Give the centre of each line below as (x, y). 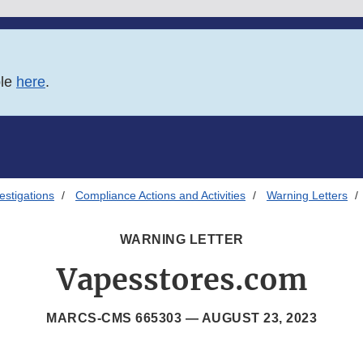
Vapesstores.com (181, 280)
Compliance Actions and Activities (160, 196)
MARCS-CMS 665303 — (124, 318)
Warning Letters (307, 196)
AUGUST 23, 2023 (259, 318)
